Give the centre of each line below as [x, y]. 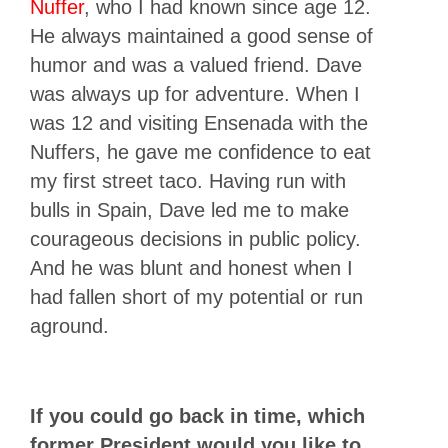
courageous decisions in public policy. [195, 238]
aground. [69, 325]
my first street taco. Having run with [188, 180]
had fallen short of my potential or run [196, 296]
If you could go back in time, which [197, 415]
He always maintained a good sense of [201, 35]
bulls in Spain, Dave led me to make [189, 209]
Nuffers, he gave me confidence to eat [200, 151]
